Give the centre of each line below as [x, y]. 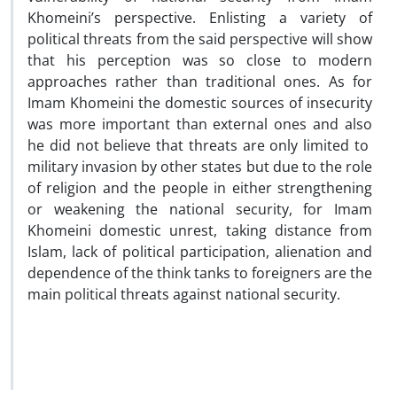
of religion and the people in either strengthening [200, 188]
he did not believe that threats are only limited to [200, 145]
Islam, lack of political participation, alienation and [200, 252]
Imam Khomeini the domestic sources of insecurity [200, 103]
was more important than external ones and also [200, 124]
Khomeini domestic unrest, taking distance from [200, 230]
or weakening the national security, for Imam [200, 209]
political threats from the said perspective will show [200, 39]
